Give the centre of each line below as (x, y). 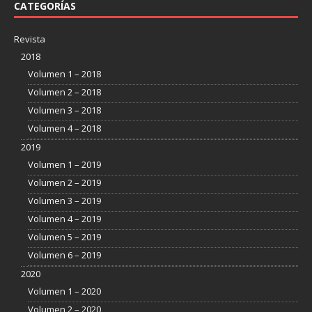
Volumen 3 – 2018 (64, 110)
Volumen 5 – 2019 (64, 236)
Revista (30, 39)
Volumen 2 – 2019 (64, 182)
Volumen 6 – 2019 (64, 255)
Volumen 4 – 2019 (64, 218)
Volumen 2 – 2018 (64, 92)
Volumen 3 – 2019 (64, 200)
